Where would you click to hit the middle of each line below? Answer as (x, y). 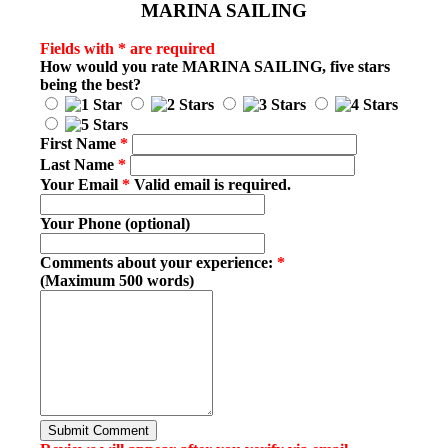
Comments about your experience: (158, 263)
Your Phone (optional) (115, 224)
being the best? (90, 85)
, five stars (356, 67)
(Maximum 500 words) (117, 281)
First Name (80, 144)
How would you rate (111, 67)
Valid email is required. (210, 185)
